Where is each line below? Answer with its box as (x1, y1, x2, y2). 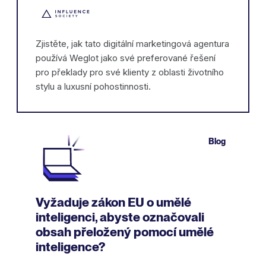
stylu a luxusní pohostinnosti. (36, 80, 151, 92)
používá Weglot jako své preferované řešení (36, 52, 216, 64)
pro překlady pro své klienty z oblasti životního (36, 66, 224, 78)
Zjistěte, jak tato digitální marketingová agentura (36, 37, 229, 49)
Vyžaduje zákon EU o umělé (36, 194, 191, 210)
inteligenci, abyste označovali (36, 209, 204, 224)
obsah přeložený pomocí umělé (36, 224, 214, 239)
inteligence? (36, 239, 105, 254)
